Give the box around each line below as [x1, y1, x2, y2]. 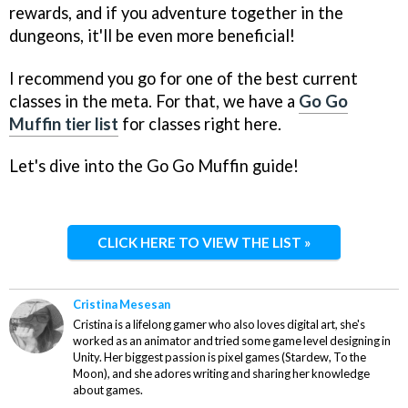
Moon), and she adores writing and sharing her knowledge [73, 366, 370, 382]
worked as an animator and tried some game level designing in [73, 333, 391, 349]
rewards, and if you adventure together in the [9, 2, 343, 23]
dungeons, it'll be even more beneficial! [9, 25, 295, 46]
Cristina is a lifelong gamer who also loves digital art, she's [73, 317, 365, 332]
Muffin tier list [9, 113, 118, 134]
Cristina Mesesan [73, 297, 170, 312]
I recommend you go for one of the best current [9, 67, 358, 88]
